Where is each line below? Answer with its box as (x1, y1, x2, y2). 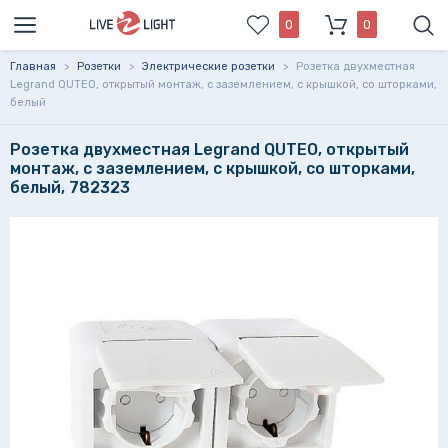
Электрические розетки (142, 60, 275, 73)
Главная (10, 60, 56, 73)
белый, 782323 (10, 178, 130, 197)
